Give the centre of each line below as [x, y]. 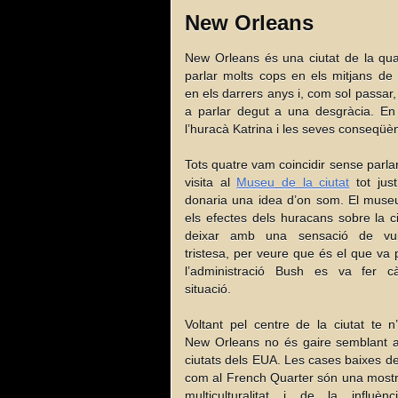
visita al [211, 182]
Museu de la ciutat [293, 182]
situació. [208, 288]
